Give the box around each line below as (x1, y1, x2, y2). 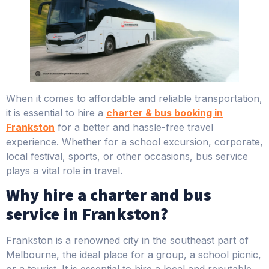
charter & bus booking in (106, 106, 223, 119)
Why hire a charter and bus (6, 183, 211, 205)
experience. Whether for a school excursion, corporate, (6, 135, 263, 148)
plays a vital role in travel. (6, 164, 122, 177)
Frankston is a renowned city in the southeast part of (6, 234, 249, 246)
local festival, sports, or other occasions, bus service (6, 150, 248, 162)
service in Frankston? (6, 202, 168, 225)
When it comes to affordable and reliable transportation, (6, 92, 262, 104)
